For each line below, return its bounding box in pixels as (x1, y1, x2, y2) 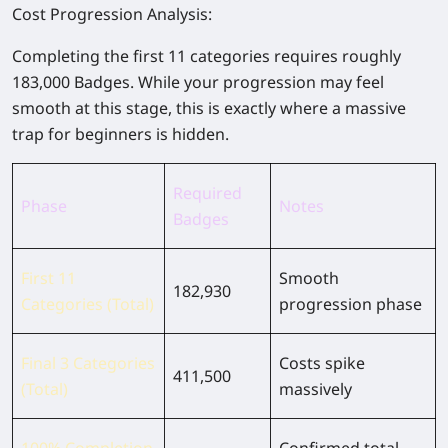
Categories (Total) (21, 292, 154, 315)
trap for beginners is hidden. (12, 122, 229, 145)
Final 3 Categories (21, 351, 155, 374)
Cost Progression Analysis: (12, 2, 212, 25)
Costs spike (279, 351, 365, 374)
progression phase (279, 292, 422, 315)
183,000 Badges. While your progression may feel (12, 70, 384, 93)
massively (279, 377, 352, 400)
